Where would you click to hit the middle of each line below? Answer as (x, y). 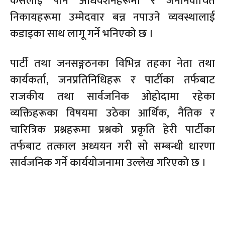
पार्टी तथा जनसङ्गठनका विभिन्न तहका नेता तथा (113, 63)
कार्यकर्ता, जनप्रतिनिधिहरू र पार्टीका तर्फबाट (113, 80)
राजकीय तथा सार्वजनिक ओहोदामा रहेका (113, 96)
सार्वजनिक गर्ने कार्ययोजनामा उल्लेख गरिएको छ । (108, 163)
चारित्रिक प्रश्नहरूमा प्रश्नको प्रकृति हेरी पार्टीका (113, 130)
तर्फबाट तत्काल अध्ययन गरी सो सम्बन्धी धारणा (113, 146)
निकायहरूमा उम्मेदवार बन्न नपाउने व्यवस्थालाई (113, 17)
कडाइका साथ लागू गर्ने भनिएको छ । (82, 34)
